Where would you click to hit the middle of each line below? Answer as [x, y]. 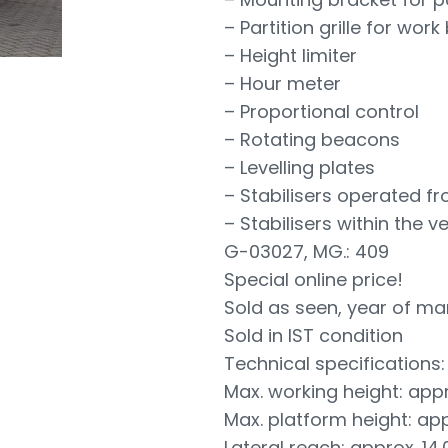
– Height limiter [290, 55]
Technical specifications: [334, 363]
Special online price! [313, 279]
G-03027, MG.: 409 [306, 251]
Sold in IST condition [313, 335]
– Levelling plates [299, 167]
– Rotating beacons [312, 139]
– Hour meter [282, 83]
